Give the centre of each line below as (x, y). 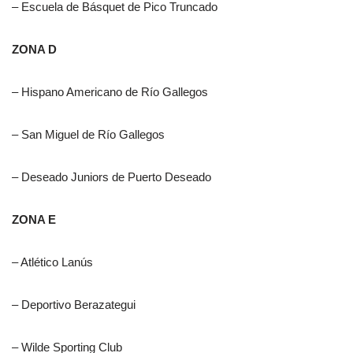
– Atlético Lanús (52, 262)
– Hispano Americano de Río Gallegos (110, 92)
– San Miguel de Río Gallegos (88, 135)
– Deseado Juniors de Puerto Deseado (111, 177)
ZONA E (34, 220)
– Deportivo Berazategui (74, 305)
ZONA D (34, 50)
